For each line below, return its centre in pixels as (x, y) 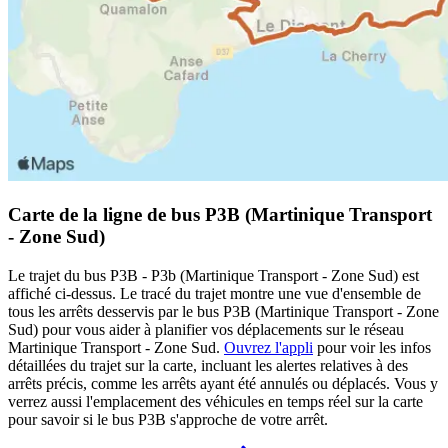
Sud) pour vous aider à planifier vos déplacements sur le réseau (206, 329)
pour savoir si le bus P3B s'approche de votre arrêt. (168, 419)
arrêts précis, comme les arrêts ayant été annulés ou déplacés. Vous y (223, 383)
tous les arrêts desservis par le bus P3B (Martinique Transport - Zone (223, 311)
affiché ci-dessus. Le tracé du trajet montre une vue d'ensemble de (214, 293)
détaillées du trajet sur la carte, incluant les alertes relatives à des (208, 365)
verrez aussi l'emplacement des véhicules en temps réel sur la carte (215, 401)
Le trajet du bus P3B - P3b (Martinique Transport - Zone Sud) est (213, 275)
